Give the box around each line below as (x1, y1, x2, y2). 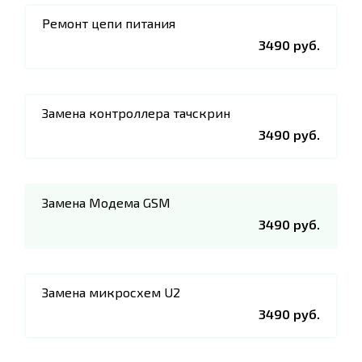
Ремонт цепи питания (42, 15, 175, 31)
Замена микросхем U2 (42, 284, 180, 300)
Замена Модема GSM (42, 195, 170, 210)
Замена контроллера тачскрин (42, 105, 230, 120)
